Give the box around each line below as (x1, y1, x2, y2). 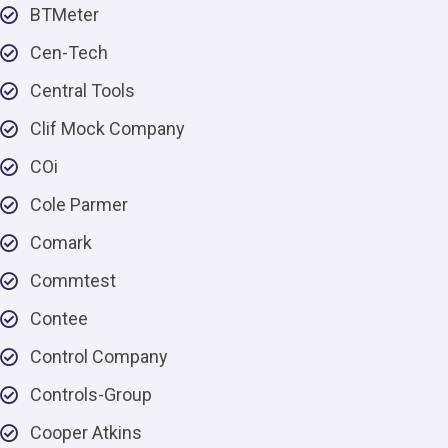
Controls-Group (30, 384, 152, 405)
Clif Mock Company (30, 118, 185, 139)
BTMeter (30, 4, 99, 25)
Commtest (30, 270, 116, 291)
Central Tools (30, 80, 135, 101)
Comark (30, 232, 92, 253)
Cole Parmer (30, 194, 128, 215)
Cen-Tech (30, 42, 108, 63)
